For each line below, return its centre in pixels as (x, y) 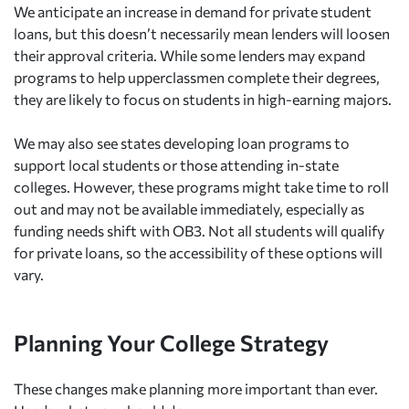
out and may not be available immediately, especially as (189, 208)
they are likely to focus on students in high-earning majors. (203, 99)
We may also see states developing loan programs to (182, 142)
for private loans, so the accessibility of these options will (198, 252)
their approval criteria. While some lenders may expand (189, 55)
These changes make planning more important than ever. (196, 388)
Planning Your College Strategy (171, 342)
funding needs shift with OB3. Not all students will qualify (199, 230)
